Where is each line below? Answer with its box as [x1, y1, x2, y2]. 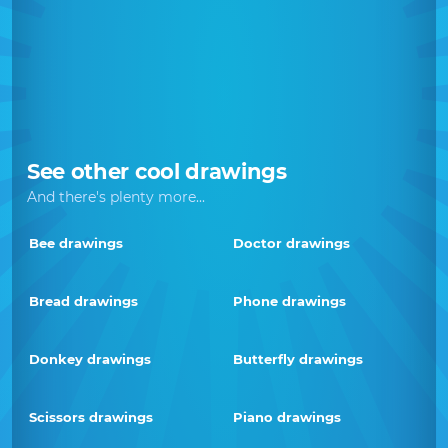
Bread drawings [29, 293, 138, 309]
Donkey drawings [29, 351, 151, 367]
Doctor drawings [233, 235, 350, 251]
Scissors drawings [29, 409, 153, 425]
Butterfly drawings [233, 351, 363, 367]
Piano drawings [233, 409, 341, 425]
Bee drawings [29, 235, 123, 251]
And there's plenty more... [27, 188, 205, 206]
